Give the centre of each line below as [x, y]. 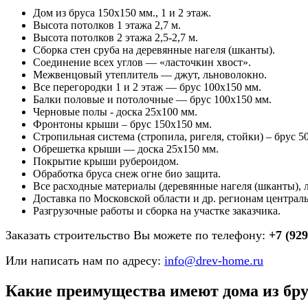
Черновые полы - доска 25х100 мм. [115, 112]
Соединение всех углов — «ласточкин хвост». [142, 63]
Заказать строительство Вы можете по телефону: [137, 235]
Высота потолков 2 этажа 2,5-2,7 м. [115, 38]
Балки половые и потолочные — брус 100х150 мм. [152, 100]
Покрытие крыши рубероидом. [106, 162]
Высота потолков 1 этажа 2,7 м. [107, 25]
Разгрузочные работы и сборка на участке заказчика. [157, 211]
